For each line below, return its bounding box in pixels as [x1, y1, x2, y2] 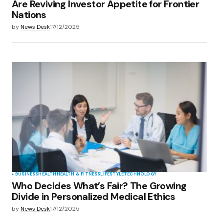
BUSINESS [15, 171, 39, 177]
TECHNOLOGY [124, 171, 156, 177]
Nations [12, 8, 46, 21]
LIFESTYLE [100, 171, 124, 177]
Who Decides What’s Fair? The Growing [12, 179, 187, 192]
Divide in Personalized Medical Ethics [12, 190, 175, 203]
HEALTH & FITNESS [56, 171, 101, 177]
